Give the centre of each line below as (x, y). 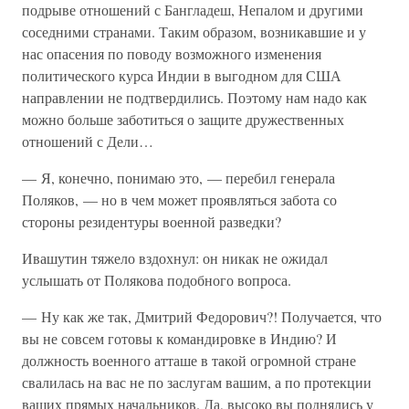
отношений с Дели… (88, 141)
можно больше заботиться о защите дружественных (183, 119)
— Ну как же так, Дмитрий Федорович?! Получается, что (202, 316)
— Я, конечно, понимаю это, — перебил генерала (178, 178)
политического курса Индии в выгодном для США (182, 75)
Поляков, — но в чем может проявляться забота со (179, 199)
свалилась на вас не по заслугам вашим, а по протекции (197, 382)
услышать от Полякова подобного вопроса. (157, 280)
